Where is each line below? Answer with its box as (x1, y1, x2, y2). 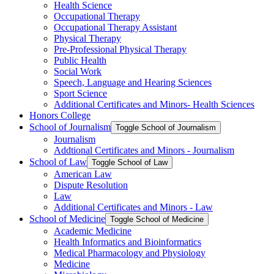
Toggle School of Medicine (110, 214, 204, 224)
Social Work (54, 65, 102, 76)
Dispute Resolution (54, 179, 128, 190)
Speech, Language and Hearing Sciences (54, 76, 212, 87)
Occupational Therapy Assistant (54, 21, 177, 32)
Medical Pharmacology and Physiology (54, 247, 206, 258)
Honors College (29, 109, 91, 120)
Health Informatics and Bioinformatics (54, 236, 201, 247)
